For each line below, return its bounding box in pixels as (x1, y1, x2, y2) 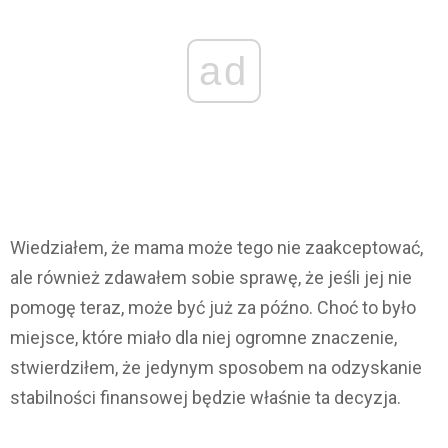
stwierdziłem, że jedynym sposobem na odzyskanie (10, 357, 422, 379)
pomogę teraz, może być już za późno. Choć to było (10, 297, 416, 319)
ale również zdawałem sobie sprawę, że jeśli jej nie (10, 267, 412, 289)
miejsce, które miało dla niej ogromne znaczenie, (10, 327, 397, 349)
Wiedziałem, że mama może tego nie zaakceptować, (10, 237, 423, 259)
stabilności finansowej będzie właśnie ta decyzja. (10, 387, 401, 409)
